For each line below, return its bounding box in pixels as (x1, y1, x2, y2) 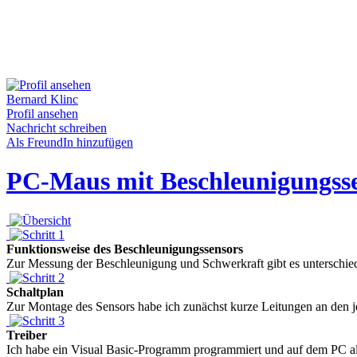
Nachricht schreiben (6, 121, 107, 135)
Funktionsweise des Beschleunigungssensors (6, 241, 243, 256)
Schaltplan (6, 284, 64, 299)
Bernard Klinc (6, 92, 78, 106)
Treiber (6, 328, 47, 342)
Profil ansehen (6, 107, 78, 120)
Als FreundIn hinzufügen (6, 135, 133, 149)
